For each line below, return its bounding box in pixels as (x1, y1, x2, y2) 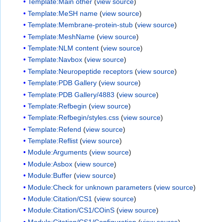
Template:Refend (28, 125, 82, 133)
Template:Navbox (28, 55, 83, 64)
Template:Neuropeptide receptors (28, 67, 133, 75)
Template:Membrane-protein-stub (28, 21, 133, 29)
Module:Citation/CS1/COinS (28, 206, 115, 215)
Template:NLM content (28, 44, 99, 52)
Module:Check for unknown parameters (28, 183, 152, 191)
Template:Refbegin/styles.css (28, 113, 119, 122)
